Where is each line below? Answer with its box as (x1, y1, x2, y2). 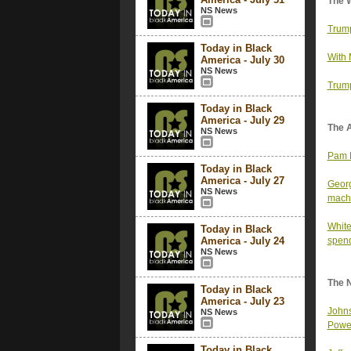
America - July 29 (200, 114, 284, 126)
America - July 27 (200, 175, 284, 186)
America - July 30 (200, 54, 284, 66)
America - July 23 (200, 295, 284, 307)
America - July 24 (200, 235, 284, 247)
